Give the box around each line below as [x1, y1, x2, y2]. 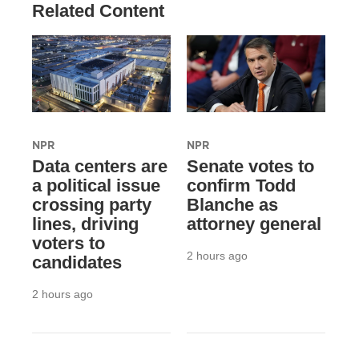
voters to [32, 233, 105, 254]
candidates [32, 252, 122, 273]
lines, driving [32, 214, 139, 235]
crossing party [32, 195, 151, 216]
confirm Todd [186, 175, 296, 196]
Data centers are [32, 156, 167, 177]
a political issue [32, 175, 160, 196]
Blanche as [186, 195, 278, 216]
